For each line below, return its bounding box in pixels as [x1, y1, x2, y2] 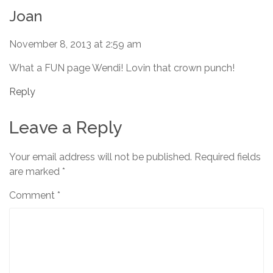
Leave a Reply [9, 118, 122, 138]
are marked [9, 166, 62, 178]
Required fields [194, 151, 261, 163]
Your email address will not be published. [9, 151, 192, 163]
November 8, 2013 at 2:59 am [9, 38, 141, 51]
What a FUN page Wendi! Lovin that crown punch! [9, 62, 235, 74]
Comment [9, 190, 57, 202]
